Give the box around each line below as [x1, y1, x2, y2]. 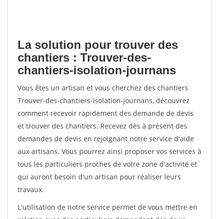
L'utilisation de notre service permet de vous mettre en [18, 202, 197, 212]
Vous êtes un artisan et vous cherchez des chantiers [18, 83, 188, 92]
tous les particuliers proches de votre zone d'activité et [18, 159, 197, 169]
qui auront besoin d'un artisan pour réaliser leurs [18, 172, 181, 181]
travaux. [18, 185, 44, 194]
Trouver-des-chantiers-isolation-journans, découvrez [18, 96, 190, 105]
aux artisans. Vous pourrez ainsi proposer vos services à [18, 147, 201, 156]
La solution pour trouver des [18, 38, 178, 51]
